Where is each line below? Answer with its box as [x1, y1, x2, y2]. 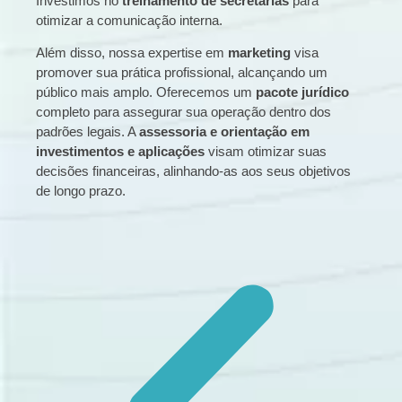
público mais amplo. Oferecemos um [36, 84, 256, 100]
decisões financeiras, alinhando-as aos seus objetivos [36, 163, 351, 179]
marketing [228, 45, 291, 61]
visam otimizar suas [205, 144, 327, 160]
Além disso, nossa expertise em [36, 45, 228, 61]
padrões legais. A [36, 124, 139, 140]
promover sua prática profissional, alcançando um [36, 65, 328, 81]
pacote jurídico [256, 84, 349, 100]
